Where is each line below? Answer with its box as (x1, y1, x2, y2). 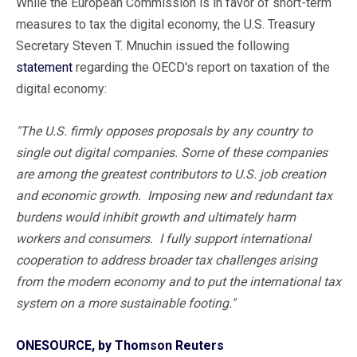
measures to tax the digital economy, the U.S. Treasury (16, 16, 316, 32)
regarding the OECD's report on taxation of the (73, 59, 330, 75)
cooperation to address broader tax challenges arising (16, 252, 317, 268)
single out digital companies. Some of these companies (16, 144, 328, 160)
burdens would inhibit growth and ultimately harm (16, 209, 296, 225)
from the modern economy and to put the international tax (16, 273, 341, 289)
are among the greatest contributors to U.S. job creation (16, 166, 326, 182)
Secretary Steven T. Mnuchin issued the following (16, 37, 289, 53)
